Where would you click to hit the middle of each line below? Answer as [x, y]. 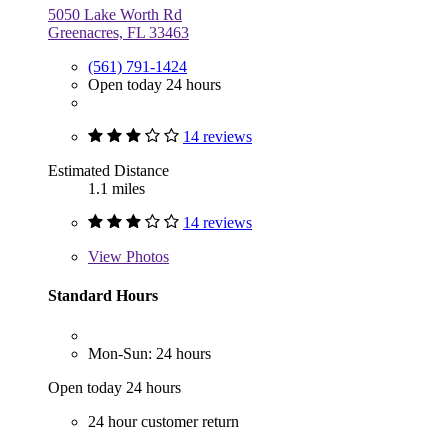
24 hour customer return [163, 421]
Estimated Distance [108, 171]
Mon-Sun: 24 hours [149, 353]
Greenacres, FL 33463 [118, 33]
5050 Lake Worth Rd [115, 15]
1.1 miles [116, 189]
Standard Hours [103, 296]
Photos [145, 257]
